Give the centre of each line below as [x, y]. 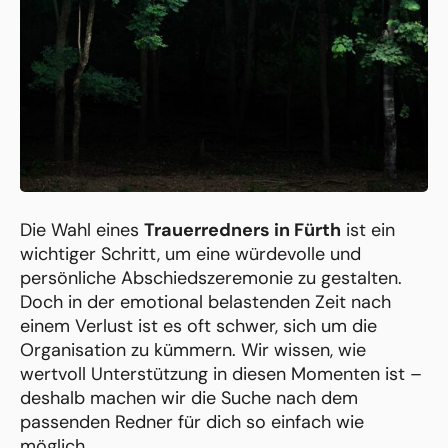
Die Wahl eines [82, 230]
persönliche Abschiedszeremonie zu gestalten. [211, 278]
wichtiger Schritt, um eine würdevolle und [190, 254]
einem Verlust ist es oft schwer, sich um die [198, 326]
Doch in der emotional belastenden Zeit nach [205, 302]
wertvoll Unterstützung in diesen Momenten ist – [221, 374]
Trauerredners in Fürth [242, 230]
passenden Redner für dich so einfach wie [192, 422]
